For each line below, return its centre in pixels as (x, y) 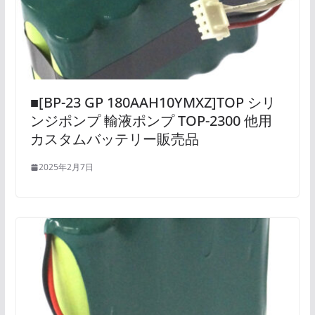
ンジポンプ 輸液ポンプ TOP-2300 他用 (151, 121)
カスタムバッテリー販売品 (114, 139)
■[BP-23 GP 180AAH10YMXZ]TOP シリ (153, 103)
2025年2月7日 (66, 167)
